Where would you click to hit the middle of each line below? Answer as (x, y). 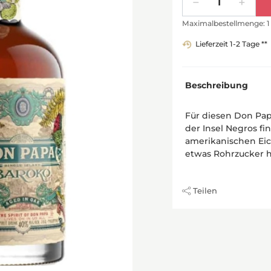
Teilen (205, 190)
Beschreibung (217, 85)
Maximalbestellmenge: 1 (226, 24)
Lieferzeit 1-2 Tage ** (231, 44)
